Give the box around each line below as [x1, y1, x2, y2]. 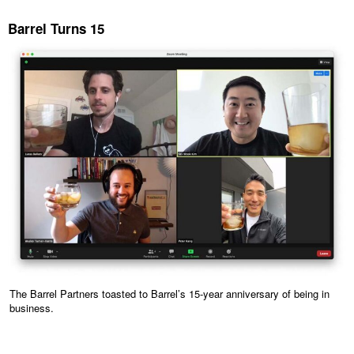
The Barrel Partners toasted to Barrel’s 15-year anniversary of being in [9, 285, 330, 301]
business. [9, 299, 54, 315]
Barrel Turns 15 [8, 19, 104, 39]
